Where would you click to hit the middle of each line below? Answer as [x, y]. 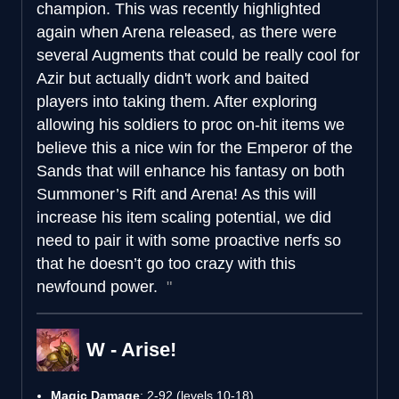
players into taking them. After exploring [177, 101]
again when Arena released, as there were [187, 32]
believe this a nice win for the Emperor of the [195, 147]
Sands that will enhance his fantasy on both [191, 171]
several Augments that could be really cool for [198, 55]
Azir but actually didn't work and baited [173, 78]
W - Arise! [131, 349]
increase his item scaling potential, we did [184, 217]
